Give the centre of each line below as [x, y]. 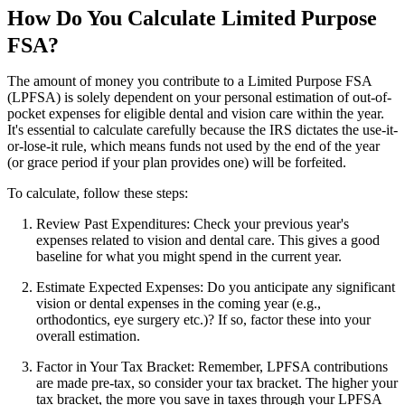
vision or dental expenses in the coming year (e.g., [179, 304]
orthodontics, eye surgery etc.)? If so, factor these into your [203, 320]
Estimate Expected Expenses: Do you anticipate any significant [216, 287]
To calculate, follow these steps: [98, 193]
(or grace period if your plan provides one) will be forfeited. [177, 163]
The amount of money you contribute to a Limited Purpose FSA [189, 81]
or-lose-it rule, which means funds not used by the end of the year [193, 146]
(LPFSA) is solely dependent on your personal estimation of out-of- [199, 98]
